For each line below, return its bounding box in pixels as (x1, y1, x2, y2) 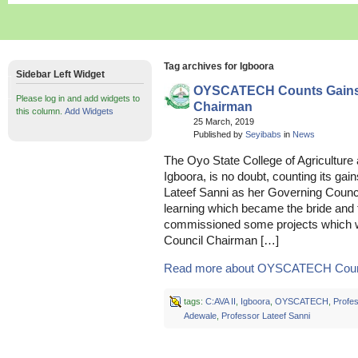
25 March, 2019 (193, 117, 261, 126)
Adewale (183, 311, 217, 320)
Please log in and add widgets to (16, 93, 140, 103)
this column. (16, 106, 65, 116)
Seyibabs (245, 129, 281, 139)
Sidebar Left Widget (16, 69, 105, 80)
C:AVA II (205, 296, 236, 306)
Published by (193, 129, 245, 139)
